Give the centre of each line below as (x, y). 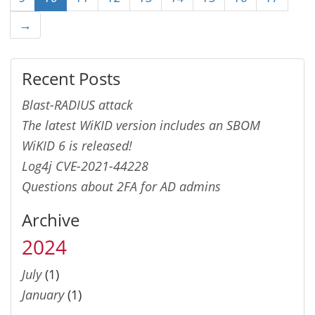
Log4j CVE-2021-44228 (85, 166)
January (43, 294)
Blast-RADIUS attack (77, 104)
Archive (51, 219)
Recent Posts (71, 78)
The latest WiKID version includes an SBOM (141, 125)
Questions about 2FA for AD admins (121, 186)
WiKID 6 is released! (77, 145)
